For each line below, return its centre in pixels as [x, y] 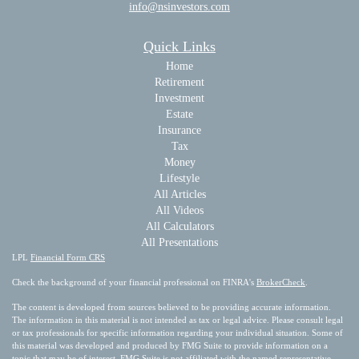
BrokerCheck [281, 282]
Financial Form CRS [68, 257]
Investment [179, 98]
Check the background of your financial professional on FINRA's [134, 282]
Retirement [179, 82]
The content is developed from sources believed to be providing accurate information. [171, 307]
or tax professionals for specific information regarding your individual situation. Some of [177, 332]
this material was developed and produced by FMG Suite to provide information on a [170, 345]
